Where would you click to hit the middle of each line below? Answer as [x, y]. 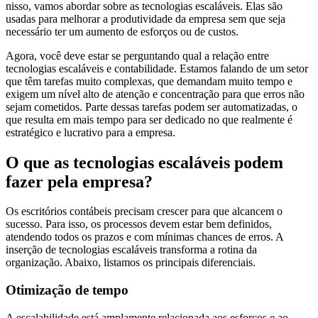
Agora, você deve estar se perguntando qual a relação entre [137, 55]
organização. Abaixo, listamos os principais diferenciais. [131, 263]
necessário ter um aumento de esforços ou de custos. [122, 31]
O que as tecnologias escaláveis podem [144, 162]
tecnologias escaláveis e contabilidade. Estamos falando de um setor [157, 68]
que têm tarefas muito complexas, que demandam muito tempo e [149, 81]
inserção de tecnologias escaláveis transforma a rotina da [131, 250]
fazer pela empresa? [79, 181]
